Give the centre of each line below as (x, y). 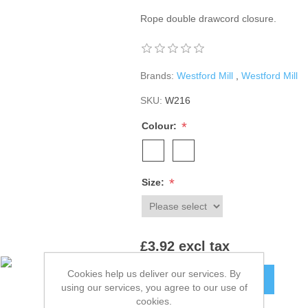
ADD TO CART (223, 280)
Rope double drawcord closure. (209, 19)
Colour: (161, 126)
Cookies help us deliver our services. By (154, 274)
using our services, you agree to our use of (154, 287)
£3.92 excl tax (185, 246)
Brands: (157, 76)
